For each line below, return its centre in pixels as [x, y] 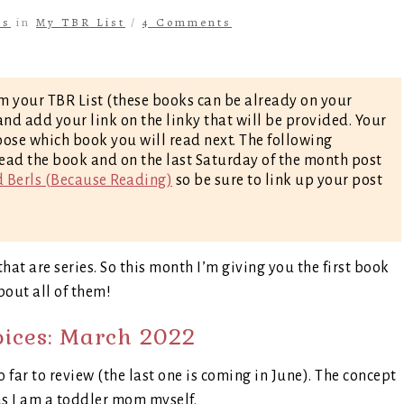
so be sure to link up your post [277, 180]
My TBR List [81, 22]
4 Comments [187, 22]
